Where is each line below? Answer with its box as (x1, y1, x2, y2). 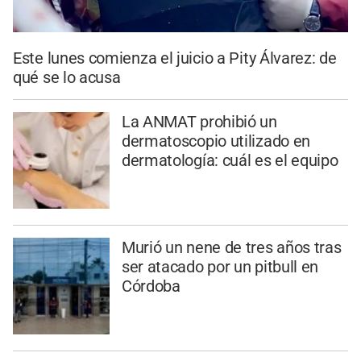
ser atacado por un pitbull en (121, 256, 319, 276)
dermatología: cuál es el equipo (121, 151, 338, 171)
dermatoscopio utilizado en (121, 131, 311, 151)
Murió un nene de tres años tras (121, 237, 342, 257)
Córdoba (121, 276, 180, 296)
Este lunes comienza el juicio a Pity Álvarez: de (13, 48, 337, 68)
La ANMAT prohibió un (121, 112, 277, 132)
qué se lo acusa (13, 68, 121, 88)
